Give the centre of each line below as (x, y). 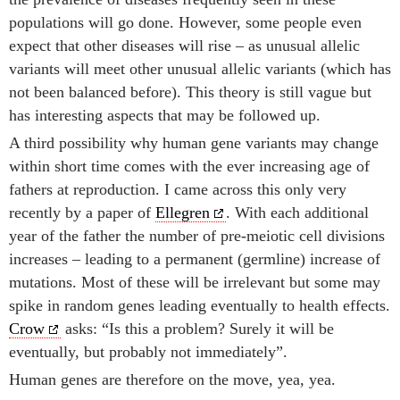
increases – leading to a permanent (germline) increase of (195, 259)
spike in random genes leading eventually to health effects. (200, 306)
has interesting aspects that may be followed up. (165, 116)
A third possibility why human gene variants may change (194, 143)
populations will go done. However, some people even (185, 23)
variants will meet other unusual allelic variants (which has (200, 69)
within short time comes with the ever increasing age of (189, 167)
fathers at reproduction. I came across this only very (178, 190)
